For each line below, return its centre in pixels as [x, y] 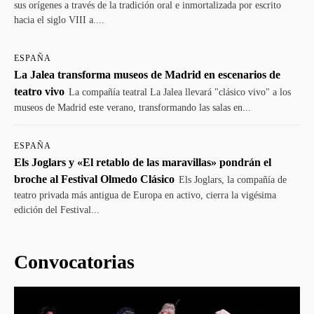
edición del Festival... [57, 210]
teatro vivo [39, 91]
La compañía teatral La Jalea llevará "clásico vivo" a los [180, 92]
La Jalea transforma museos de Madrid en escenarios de [147, 75]
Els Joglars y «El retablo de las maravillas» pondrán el [143, 162]
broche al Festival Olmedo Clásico [94, 179]
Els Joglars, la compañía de [233, 180]
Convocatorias [74, 262]
